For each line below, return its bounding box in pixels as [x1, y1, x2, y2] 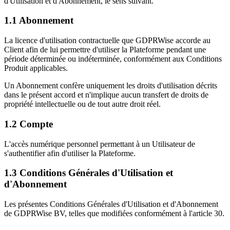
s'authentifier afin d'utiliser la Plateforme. [4, 148, 136, 158]
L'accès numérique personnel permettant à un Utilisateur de [4, 139, 195, 148]
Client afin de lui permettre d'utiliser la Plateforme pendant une [4, 45, 206, 54]
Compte [20, 118, 53, 129]
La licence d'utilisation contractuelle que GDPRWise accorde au [4, 36, 210, 45]
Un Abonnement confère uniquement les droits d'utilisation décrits [4, 81, 217, 90]
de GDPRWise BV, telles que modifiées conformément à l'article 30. [4, 209, 224, 218]
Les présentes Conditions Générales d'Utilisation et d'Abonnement [4, 200, 218, 208]
